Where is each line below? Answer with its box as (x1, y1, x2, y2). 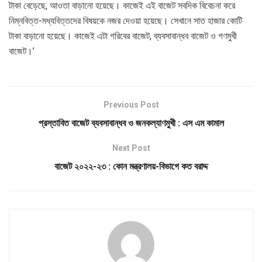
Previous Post (103, 99, 159, 109)
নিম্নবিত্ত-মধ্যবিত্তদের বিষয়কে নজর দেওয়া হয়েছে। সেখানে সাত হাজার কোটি (9, 15, 242, 26)
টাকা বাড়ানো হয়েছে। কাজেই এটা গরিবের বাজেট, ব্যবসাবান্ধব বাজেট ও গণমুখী (9, 30, 237, 42)
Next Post (112, 143, 150, 153)
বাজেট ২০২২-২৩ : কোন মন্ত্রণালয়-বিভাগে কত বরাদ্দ (54, 160, 208, 172)
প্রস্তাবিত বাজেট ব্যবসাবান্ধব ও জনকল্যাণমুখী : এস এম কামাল (38, 117, 224, 129)
